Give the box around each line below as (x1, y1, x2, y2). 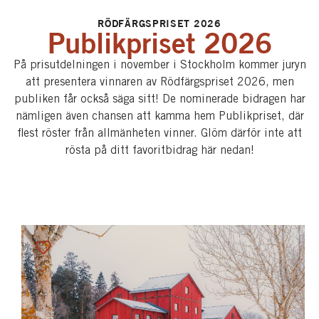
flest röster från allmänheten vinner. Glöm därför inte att (17, 128, 302, 140)
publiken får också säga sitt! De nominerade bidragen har (14, 94, 305, 105)
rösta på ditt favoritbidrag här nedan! (65, 145, 254, 157)
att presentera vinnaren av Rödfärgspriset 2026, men (25, 77, 294, 88)
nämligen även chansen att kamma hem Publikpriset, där (15, 111, 304, 122)
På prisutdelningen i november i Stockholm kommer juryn (13, 60, 306, 71)
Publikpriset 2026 (47, 25, 272, 61)
